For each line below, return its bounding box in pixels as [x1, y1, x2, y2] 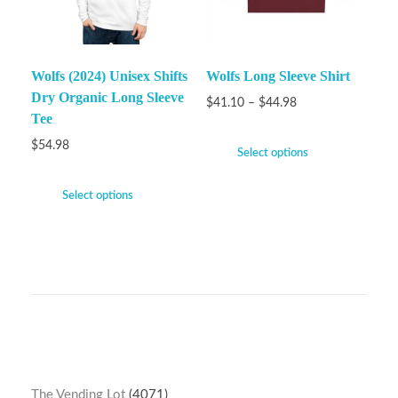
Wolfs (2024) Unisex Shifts [31, 68, 187, 84]
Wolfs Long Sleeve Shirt [205, 68, 350, 84]
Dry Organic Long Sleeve [31, 90, 184, 106]
